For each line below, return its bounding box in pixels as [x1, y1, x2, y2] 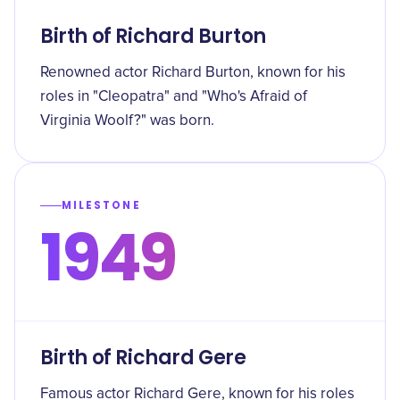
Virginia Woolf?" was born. [40, 113, 214, 129]
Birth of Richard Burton [40, 22, 266, 50]
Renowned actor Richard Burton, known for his [40, 65, 346, 80]
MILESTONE [62, 198, 141, 212]
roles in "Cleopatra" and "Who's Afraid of [40, 89, 307, 104]
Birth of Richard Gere [40, 344, 246, 371]
